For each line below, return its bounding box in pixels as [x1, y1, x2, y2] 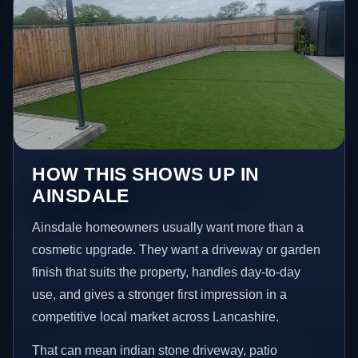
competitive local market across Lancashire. [32, 310, 280, 324]
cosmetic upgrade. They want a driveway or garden [32, 243, 321, 257]
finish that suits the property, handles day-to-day [32, 265, 301, 280]
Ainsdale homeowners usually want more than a [32, 221, 304, 235]
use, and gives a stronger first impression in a [32, 288, 288, 302]
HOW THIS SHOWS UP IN [32, 164, 260, 185]
